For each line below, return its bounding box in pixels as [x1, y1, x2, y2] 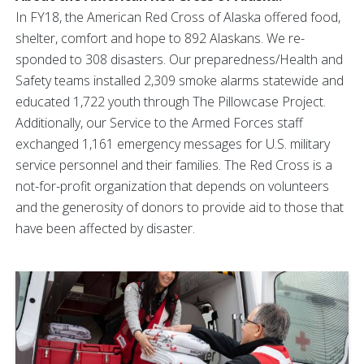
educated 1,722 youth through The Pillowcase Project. [15, 93, 326, 111]
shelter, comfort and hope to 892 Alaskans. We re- [15, 29, 305, 48]
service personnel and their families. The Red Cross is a [15, 156, 332, 175]
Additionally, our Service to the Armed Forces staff [15, 114, 303, 132]
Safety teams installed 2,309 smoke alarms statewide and [15, 71, 344, 90]
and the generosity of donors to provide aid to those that [15, 198, 344, 217]
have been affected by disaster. [15, 219, 195, 238]
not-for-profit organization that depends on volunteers [15, 177, 329, 196]
